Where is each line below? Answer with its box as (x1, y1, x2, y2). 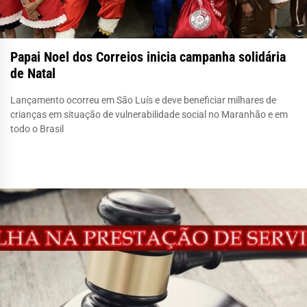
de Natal (10, 64, 56, 82)
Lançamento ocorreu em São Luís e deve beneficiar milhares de (10, 94, 276, 106)
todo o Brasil (10, 123, 64, 134)
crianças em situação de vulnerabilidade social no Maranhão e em (10, 108, 288, 120)
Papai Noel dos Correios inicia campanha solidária (10, 48, 286, 65)
